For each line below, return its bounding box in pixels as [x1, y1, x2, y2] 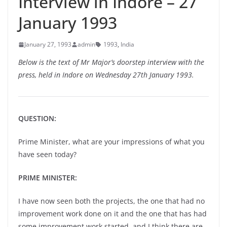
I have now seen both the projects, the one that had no [18, 196, 205, 206]
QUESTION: [18, 113, 56, 123]
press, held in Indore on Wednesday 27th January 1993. [18, 70, 194, 80]
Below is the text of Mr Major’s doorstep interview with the [18, 57, 204, 67]
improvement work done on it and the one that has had [18, 209, 207, 218]
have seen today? [18, 149, 77, 159]
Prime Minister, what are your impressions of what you [18, 137, 205, 146]
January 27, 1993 [24, 40, 71, 49]
